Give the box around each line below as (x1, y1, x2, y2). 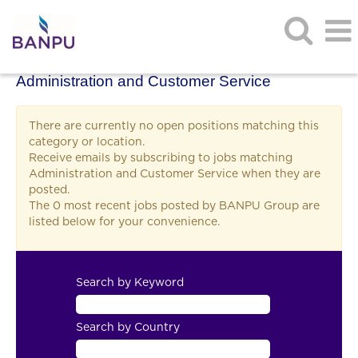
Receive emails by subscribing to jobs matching (29, 153, 292, 164)
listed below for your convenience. (29, 217, 220, 228)
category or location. (29, 137, 145, 148)
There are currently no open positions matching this (29, 121, 319, 132)
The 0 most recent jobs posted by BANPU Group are (29, 201, 320, 212)
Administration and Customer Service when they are (29, 169, 320, 180)
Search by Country (76, 322, 180, 333)
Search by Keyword (76, 277, 184, 288)
